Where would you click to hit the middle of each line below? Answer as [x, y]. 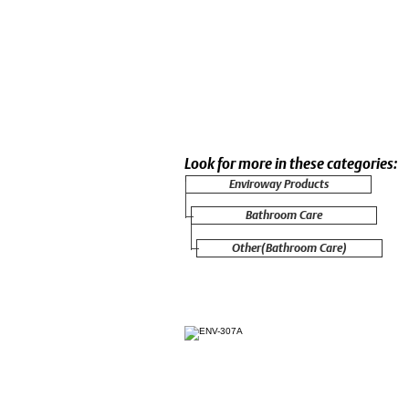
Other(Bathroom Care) [289, 248]
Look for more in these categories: [291, 164]
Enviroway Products [278, 184]
